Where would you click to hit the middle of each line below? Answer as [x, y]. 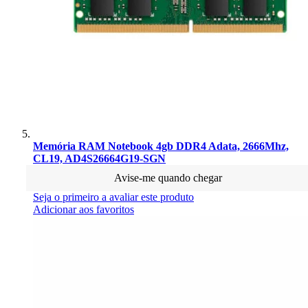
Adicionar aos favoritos [84, 209]
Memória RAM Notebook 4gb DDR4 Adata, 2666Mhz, [161, 146]
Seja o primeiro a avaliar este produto [113, 197]
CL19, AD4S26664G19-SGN [99, 158]
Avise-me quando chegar [168, 177]
